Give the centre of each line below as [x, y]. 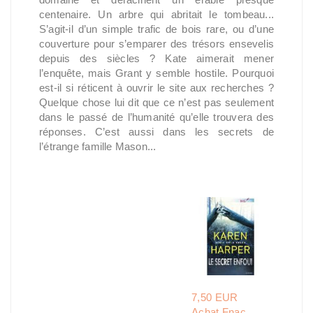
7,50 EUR [215, 297]
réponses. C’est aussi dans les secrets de [156, 132]
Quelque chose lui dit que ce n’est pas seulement [156, 102]
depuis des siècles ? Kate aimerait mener [156, 58]
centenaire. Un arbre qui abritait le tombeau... [156, 14]
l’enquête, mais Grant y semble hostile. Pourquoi [156, 73]
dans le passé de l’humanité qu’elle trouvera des [156, 117]
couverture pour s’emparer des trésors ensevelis [156, 44]
